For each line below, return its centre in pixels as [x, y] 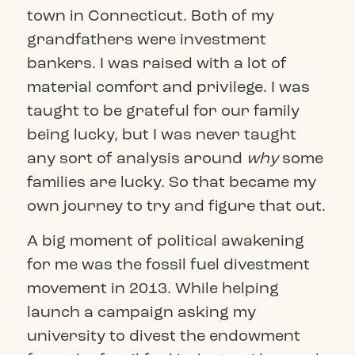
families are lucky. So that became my [171, 181]
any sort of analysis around [136, 158]
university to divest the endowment [163, 336]
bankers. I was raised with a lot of [157, 63]
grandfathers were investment [146, 39]
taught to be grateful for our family [163, 110]
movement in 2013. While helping [153, 288]
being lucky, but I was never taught [161, 134]
